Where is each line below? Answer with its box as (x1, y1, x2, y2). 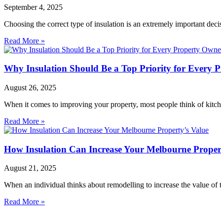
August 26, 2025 (4, 83, 56, 92)
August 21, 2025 (4, 164, 56, 173)
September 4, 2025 (4, 2, 63, 11)
